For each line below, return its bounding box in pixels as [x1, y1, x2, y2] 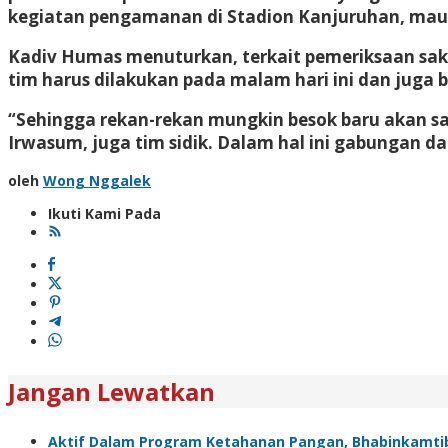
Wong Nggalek [43, 170, 151, 190]
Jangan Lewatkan [8, 374, 215, 408]
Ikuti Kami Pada [48, 203, 161, 223]
